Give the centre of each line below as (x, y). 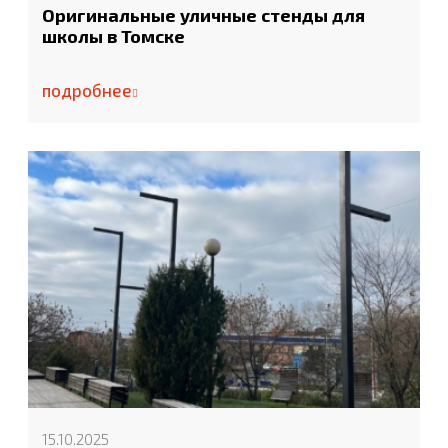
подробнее (87, 89)
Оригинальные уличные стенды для (203, 14)
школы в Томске (113, 35)
